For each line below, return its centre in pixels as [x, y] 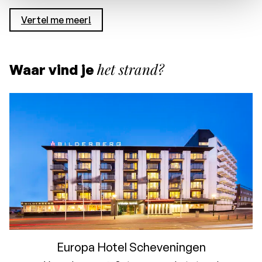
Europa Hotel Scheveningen [131, 247]
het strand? [131, 69]
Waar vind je [53, 69]
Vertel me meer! [56, 20]
